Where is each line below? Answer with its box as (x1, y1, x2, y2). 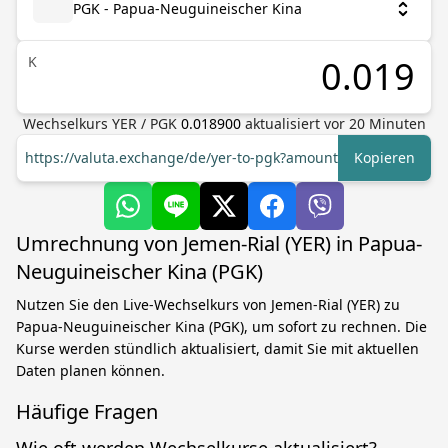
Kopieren (354, 148, 415, 167)
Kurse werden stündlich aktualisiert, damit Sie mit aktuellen (16, 339, 419, 358)
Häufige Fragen (16, 398, 158, 425)
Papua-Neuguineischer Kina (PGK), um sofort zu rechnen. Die (16, 317, 427, 336)
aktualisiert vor (244, 114, 349, 133)
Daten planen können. (16, 361, 165, 380)
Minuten (364, 114, 426, 133)
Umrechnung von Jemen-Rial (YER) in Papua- (16, 230, 422, 257)
